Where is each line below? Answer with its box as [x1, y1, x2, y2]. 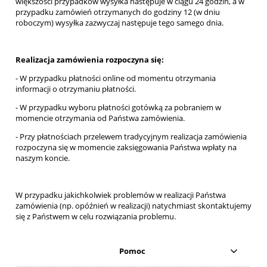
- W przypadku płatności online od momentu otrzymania [15, 72, 216, 83]
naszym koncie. [15, 152, 70, 163]
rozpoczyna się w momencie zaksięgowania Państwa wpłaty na [15, 141, 237, 153]
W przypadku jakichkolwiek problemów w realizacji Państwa [15, 189, 226, 200]
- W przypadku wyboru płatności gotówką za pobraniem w [15, 101, 221, 113]
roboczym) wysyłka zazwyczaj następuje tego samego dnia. [15, 17, 223, 28]
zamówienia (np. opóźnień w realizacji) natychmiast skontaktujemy [15, 200, 252, 211]
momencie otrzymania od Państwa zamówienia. [15, 112, 185, 123]
